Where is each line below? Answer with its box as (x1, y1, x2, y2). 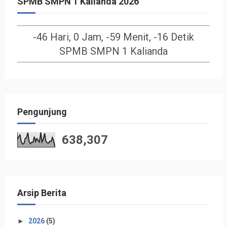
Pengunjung (17, 106, 67, 117)
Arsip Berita (17, 187, 66, 198)
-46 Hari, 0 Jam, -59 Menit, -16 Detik (32, 31, 194, 43)
